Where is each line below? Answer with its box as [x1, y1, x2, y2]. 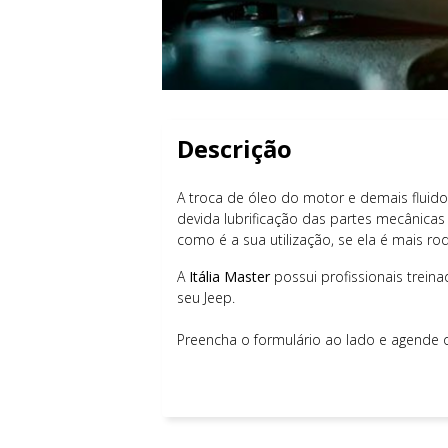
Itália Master [189, 267, 270, 286]
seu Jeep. [177, 288, 235, 307]
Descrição [177, 132, 292, 165]
